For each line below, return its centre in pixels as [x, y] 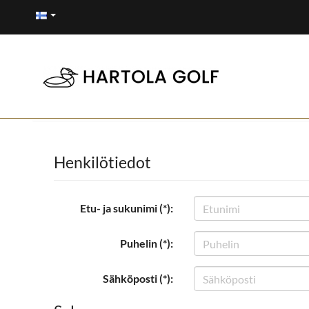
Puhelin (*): [147, 243]
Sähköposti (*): [138, 278]
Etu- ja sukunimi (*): [127, 208]
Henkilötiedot [102, 162]
